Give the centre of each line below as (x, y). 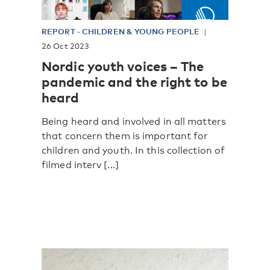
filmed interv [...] (80, 165)
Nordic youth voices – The (123, 65)
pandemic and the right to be (134, 81)
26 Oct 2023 (66, 46)
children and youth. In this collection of (133, 150)
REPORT (59, 31)
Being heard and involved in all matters (134, 121)
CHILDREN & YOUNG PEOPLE (141, 31)
